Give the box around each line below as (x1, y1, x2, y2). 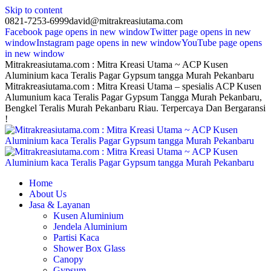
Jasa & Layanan (29, 200, 90, 210)
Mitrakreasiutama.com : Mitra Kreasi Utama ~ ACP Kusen (5, 59, 228, 70)
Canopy (53, 254, 83, 264)
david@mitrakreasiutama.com (69, 16, 183, 26)
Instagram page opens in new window (36, 38, 181, 48)
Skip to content (5, 5, 62, 15)
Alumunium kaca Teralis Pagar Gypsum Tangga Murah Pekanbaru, (5, 92, 262, 102)
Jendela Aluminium (53, 221, 127, 232)
